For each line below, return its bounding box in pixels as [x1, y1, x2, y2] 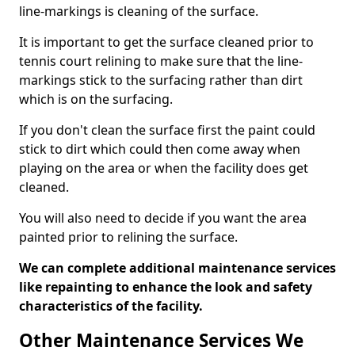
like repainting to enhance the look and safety [19, 278, 312, 296]
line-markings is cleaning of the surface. [19, 2, 258, 20]
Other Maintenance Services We [19, 328, 303, 353]
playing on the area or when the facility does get [19, 159, 308, 177]
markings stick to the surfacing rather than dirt [19, 71, 303, 89]
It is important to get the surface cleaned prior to [19, 33, 314, 51]
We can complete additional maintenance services [19, 259, 336, 277]
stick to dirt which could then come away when [19, 140, 300, 158]
